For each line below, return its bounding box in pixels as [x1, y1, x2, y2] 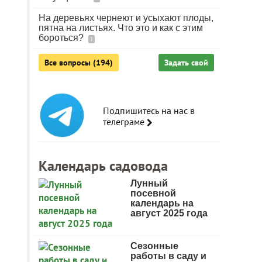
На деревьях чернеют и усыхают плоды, [39, 13, 213, 23]
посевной [130, 188, 176, 198]
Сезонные [130, 241, 178, 251]
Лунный [130, 178, 168, 188]
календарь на [130, 198, 194, 208]
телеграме [103, 116, 147, 127]
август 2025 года [130, 208, 208, 218]
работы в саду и [130, 251, 206, 261]
